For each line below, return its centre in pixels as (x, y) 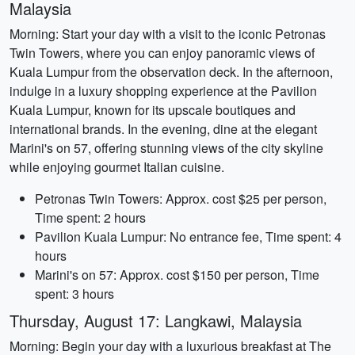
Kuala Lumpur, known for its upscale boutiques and (153, 110)
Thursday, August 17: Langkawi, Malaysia (156, 321)
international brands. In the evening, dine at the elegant (163, 129)
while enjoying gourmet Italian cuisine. (117, 167)
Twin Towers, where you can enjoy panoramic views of (162, 53)
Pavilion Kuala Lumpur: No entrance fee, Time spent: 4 (188, 237)
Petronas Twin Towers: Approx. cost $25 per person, (181, 198)
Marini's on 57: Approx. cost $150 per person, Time (177, 275)
